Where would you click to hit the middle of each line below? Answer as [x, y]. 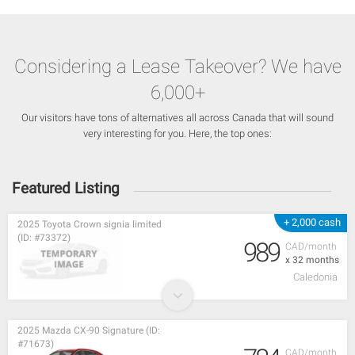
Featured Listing [66, 189]
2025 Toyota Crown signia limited [90, 225]
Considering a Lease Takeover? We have [177, 67]
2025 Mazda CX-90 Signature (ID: [89, 331]
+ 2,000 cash [312, 223]
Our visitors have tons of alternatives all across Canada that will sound [177, 118]
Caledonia [315, 277]
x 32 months [312, 260]
